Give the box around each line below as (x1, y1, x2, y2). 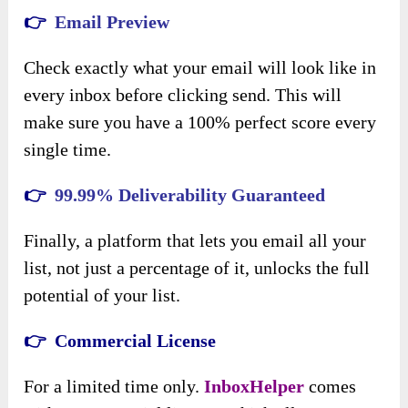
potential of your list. (24, 285, 181, 306)
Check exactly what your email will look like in (24, 57, 377, 78)
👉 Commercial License (24, 331, 217, 352)
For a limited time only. (24, 376, 205, 397)
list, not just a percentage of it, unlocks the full (24, 258, 371, 279)
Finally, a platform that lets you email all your (24, 230, 367, 251)
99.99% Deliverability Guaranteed (55, 185, 326, 206)
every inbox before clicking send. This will (24, 85, 342, 106)
